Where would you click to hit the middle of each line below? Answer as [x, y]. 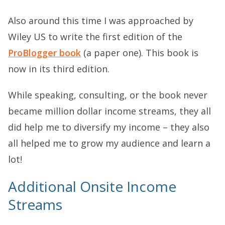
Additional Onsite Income [92, 187]
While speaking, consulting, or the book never [108, 95]
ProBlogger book [44, 53]
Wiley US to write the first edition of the [95, 37]
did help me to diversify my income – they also [109, 127]
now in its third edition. [59, 69]
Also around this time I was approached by [101, 21]
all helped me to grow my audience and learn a [109, 143]
